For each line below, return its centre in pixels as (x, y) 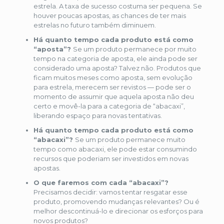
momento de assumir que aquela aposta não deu (113, 97)
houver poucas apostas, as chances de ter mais (109, 16)
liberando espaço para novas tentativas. (97, 116)
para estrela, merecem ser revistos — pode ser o (112, 87)
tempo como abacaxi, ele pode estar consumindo (115, 149)
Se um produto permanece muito (130, 140)
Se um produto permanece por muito (134, 49)
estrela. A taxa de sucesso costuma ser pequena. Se (117, 6)
